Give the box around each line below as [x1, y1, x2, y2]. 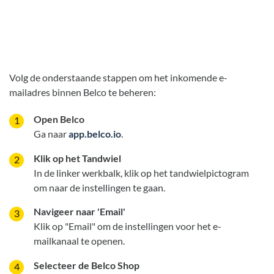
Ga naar [34, 128, 68, 140]
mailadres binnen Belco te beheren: [9, 86, 156, 98]
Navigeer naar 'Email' [34, 206, 125, 218]
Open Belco [34, 113, 84, 125]
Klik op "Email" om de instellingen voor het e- [34, 220, 221, 232]
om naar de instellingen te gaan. [34, 181, 165, 193]
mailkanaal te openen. [34, 235, 125, 247]
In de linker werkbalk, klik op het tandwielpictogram [34, 166, 249, 179]
